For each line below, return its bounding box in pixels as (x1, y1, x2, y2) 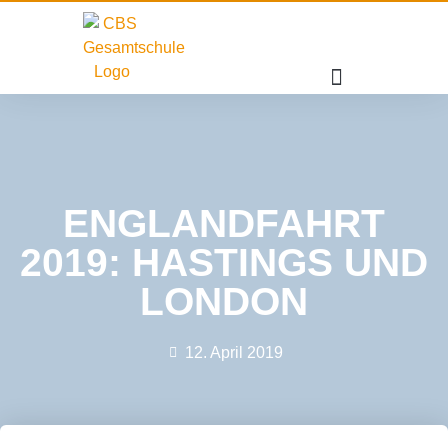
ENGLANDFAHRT (63, 202, 385, 245)
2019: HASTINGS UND (20, 241, 428, 284)
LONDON (140, 280, 308, 323)
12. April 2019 (184, 344, 283, 361)
